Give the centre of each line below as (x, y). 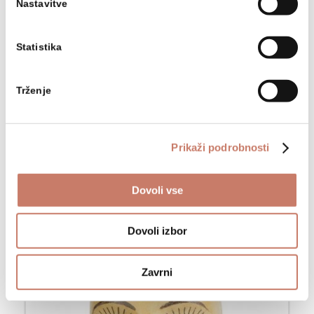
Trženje (34, 90)
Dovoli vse (157, 190)
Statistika (39, 47)
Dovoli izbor (157, 231)
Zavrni (157, 272)
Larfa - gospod (70, 168)
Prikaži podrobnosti (220, 147)
